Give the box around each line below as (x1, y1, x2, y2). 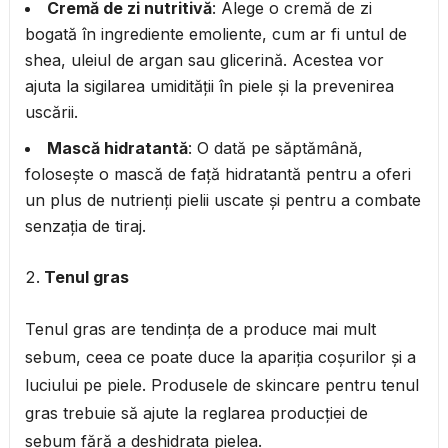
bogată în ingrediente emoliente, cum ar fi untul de (24, 24, 407, 45)
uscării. (24, 102, 78, 123)
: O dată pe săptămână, (187, 138, 363, 159)
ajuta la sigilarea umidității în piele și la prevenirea (24, 76, 394, 97)
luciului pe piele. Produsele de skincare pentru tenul (24, 375, 419, 396)
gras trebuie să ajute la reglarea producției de (24, 403, 368, 424)
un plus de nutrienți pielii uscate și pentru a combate (24, 190, 421, 211)
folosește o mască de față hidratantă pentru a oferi (24, 164, 411, 185)
